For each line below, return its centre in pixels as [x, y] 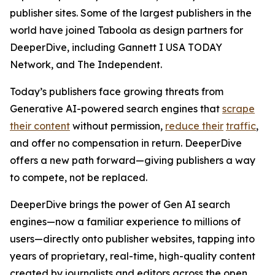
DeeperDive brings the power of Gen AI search [120, 204]
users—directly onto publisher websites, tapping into [132, 239]
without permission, [118, 126]
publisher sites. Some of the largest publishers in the [131, 13]
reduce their [194, 126]
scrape [238, 109]
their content [40, 126]
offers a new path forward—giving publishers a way [133, 160]
